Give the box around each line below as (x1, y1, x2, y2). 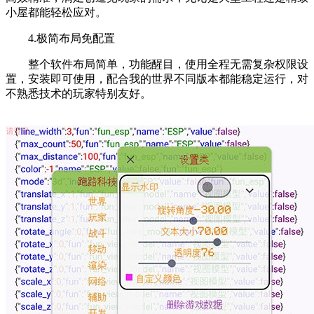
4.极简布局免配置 (6, 32, 115, 45)
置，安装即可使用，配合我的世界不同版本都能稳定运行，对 (6, 73, 308, 86)
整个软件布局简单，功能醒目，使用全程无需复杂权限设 (6, 58, 308, 71)
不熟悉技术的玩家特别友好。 (6, 88, 151, 100)
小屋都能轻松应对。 (6, 6, 107, 19)
